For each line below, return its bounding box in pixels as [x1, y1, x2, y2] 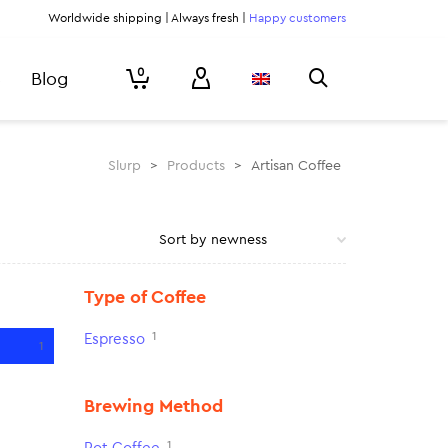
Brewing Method [83, 397, 223, 415]
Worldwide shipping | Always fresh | [48, 12, 249, 24]
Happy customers [249, 12, 346, 24]
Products [167, 159, 225, 173]
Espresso [83, 332, 145, 347]
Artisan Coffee [251, 159, 341, 173]
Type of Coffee [83, 288, 206, 306]
